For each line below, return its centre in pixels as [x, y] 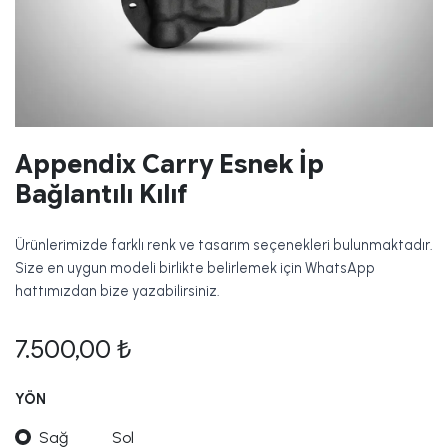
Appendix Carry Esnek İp [169, 164]
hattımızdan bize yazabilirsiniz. [117, 291]
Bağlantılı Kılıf [101, 194]
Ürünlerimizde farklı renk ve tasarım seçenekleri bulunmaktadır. [224, 245]
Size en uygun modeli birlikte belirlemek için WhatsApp [195, 268]
